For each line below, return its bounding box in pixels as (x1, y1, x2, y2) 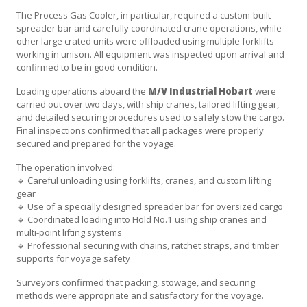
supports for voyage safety (16, 251, 130, 265)
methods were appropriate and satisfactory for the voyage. (16, 288, 264, 302)
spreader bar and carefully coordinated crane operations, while (16, 21, 282, 34)
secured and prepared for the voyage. (16, 136, 176, 149)
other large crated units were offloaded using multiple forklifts (16, 34, 274, 47)
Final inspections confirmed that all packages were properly (16, 123, 264, 136)
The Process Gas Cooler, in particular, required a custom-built (16, 8, 271, 21)
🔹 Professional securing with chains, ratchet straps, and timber (16, 238, 279, 251)
